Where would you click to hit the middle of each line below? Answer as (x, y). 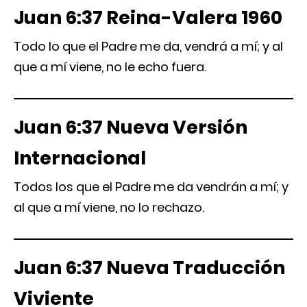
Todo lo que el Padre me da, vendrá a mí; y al (148, 46)
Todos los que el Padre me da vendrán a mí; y (151, 187)
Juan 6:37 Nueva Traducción (149, 268)
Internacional (80, 158)
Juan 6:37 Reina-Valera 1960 (148, 17)
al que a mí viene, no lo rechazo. (109, 207)
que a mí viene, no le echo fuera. (110, 67)
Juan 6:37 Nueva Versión (131, 127)
